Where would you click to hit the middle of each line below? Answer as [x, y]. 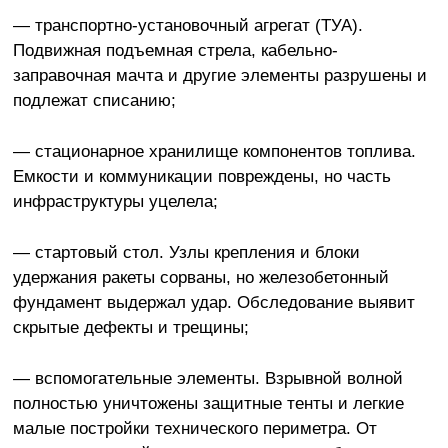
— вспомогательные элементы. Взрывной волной [207, 378]
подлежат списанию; [94, 100]
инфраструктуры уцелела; [115, 201]
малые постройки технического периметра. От [194, 428]
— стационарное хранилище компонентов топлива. [214, 151]
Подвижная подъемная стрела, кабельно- [175, 50]
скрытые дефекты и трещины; [130, 327]
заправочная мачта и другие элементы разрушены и [219, 75]
